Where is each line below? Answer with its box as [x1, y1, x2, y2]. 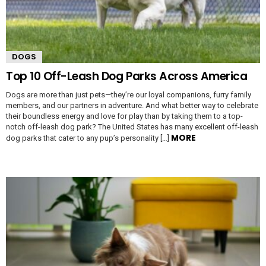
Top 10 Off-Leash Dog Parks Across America [6, 68, 248, 84]
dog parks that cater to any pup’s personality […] [6, 133, 171, 142]
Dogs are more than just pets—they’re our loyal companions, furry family [6, 90, 251, 99]
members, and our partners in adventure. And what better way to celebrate [6, 100, 258, 110]
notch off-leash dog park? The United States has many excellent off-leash [6, 122, 258, 131]
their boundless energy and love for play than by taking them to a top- [6, 111, 243, 121]
